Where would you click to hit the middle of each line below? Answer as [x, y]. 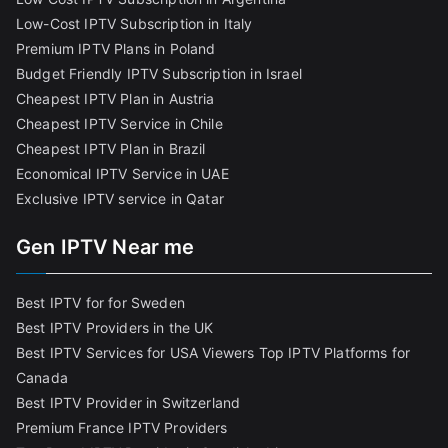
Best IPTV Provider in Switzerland [128, 403]
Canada [42, 378]
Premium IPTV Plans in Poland [116, 49]
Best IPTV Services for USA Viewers [135, 353]
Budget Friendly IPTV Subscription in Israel [159, 74]
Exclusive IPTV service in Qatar [120, 199]
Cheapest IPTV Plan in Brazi [109, 149]
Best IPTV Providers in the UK [115, 328]
